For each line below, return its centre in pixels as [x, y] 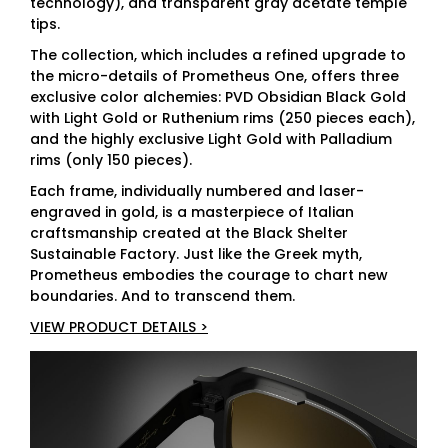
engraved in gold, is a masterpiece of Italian [192, 212]
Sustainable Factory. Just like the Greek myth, [196, 254]
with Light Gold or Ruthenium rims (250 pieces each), [222, 118]
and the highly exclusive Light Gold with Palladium [211, 139]
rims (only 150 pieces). [111, 160]
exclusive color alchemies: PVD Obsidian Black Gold [218, 97]
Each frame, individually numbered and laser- [197, 191]
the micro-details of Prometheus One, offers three [214, 76]
